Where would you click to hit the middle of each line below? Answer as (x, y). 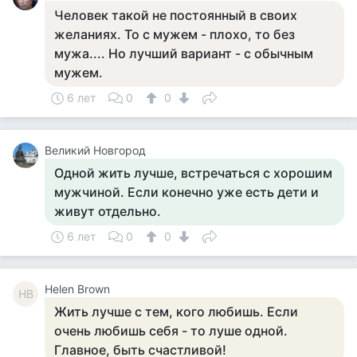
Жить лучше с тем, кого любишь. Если (176, 312)
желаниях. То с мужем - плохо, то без (175, 34)
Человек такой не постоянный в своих (176, 15)
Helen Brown (77, 289)
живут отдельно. (108, 211)
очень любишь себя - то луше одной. (171, 331)
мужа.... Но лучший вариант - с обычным (184, 53)
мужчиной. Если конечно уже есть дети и (186, 192)
